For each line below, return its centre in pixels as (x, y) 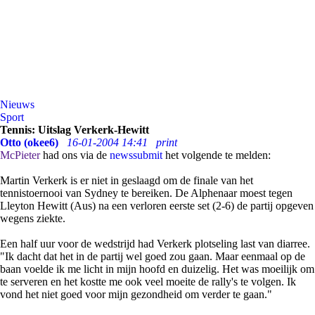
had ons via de (75, 155)
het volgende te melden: (217, 155)
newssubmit (136, 155)
